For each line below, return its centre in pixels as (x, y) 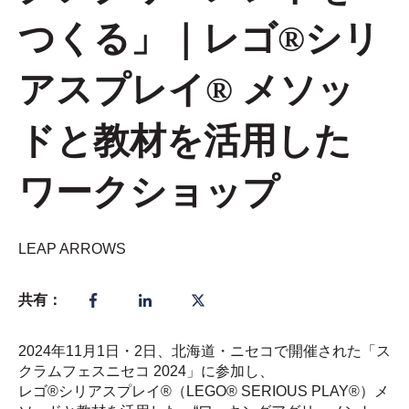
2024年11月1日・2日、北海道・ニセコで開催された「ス (204, 351)
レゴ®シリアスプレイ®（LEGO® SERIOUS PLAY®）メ (204, 392)
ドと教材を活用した (185, 142)
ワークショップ (149, 193)
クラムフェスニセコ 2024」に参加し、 (146, 372)
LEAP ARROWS (72, 248)
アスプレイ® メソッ (186, 90)
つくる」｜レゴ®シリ (199, 39)
